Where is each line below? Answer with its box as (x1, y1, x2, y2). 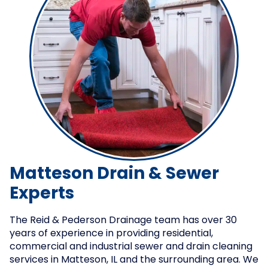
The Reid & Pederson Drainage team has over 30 (10, 216, 237, 226)
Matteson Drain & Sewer (10, 166, 219, 183)
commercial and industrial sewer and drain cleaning (10, 242, 252, 252)
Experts (10, 186, 74, 203)
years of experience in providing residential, (10, 229, 213, 239)
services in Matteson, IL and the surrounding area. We (10, 255, 258, 265)
